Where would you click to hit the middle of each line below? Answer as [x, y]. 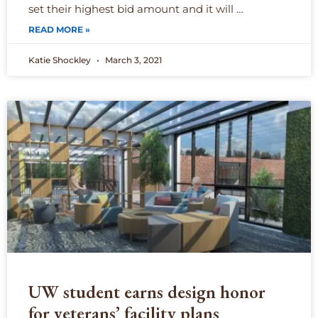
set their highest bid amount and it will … [136, 9]
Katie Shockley [61, 60]
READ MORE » [59, 30]
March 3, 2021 [132, 60]
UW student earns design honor [147, 292]
